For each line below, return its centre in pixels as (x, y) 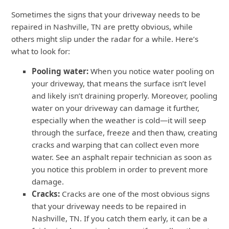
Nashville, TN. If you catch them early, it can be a (120, 219)
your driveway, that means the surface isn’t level (119, 84)
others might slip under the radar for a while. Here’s (105, 39)
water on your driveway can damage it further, (116, 108)
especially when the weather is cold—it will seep (119, 120)
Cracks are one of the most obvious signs (135, 194)
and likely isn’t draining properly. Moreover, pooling (125, 96)
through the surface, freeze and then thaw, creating (125, 133)
